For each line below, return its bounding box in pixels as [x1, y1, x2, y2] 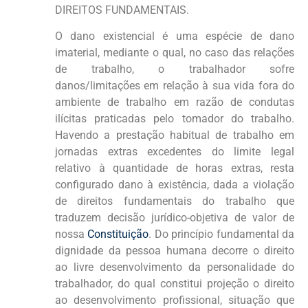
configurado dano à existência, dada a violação [55, 178, 294, 192]
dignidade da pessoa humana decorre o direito [55, 244, 294, 258]
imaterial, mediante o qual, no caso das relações [55, 46, 294, 60]
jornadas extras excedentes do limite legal [55, 145, 294, 159]
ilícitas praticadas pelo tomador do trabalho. [55, 112, 294, 126]
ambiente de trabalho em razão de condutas [55, 96, 294, 109]
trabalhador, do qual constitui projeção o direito [55, 277, 294, 291]
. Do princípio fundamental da [148, 228, 295, 241]
